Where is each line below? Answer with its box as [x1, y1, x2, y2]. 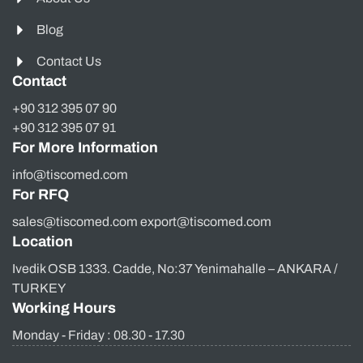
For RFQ [12, 186, 69, 203]
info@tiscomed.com [12, 167, 128, 181]
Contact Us [36, 53, 101, 68]
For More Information [12, 139, 158, 156]
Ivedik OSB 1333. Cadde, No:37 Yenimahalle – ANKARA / [12, 261, 338, 275]
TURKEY [12, 280, 66, 295]
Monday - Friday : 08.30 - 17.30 [12, 327, 185, 342]
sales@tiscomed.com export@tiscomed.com [12, 214, 271, 228]
